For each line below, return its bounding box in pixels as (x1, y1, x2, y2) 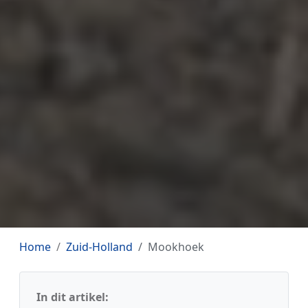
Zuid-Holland (66, 239, 133, 255)
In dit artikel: (36, 289, 109, 305)
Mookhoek (148, 239, 204, 255)
